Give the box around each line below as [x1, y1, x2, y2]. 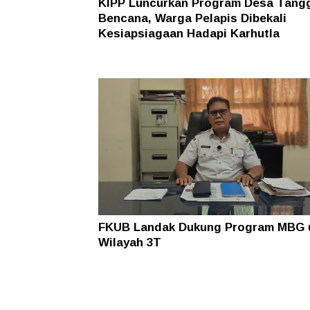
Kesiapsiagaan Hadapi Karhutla [98, 26, 280, 40]
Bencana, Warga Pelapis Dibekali [98, 11, 286, 25]
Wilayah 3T [98, 235, 161, 249]
